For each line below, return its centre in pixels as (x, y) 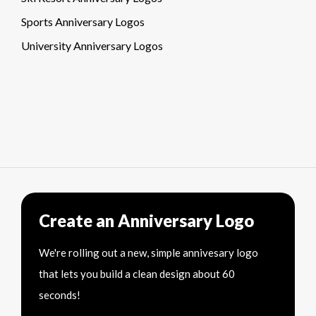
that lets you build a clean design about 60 (137, 274)
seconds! (60, 295)
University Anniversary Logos (92, 46)
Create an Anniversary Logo (146, 221)
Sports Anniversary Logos (83, 22)
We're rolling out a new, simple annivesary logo (148, 253)
